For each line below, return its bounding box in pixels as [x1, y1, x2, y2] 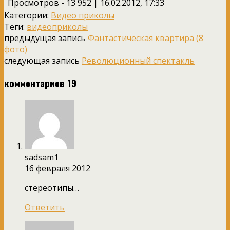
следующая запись [4, 55, 82, 67]
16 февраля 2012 [25, 162, 90, 174]
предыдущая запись [4, 32, 88, 44]
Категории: [4, 10, 51, 22]
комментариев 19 [4, 75, 76, 90]
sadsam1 [25, 151, 59, 163]
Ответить [25, 201, 65, 213]
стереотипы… [25, 182, 79, 194]
